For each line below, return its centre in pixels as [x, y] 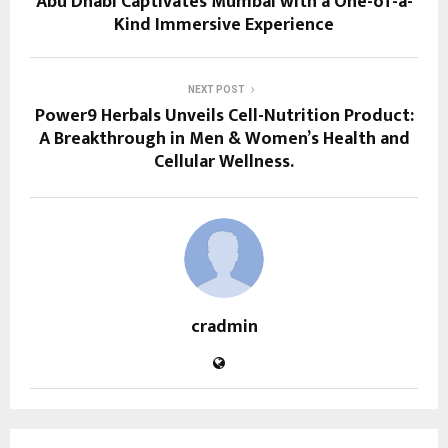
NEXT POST [216, 90]
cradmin [224, 327]
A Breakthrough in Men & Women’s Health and [224, 139]
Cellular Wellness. [224, 162]
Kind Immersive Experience [224, 25]
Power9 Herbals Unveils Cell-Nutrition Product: [224, 116]
